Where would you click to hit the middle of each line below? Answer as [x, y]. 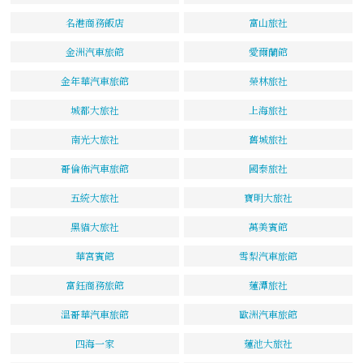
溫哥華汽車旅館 [95, 314]
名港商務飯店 [95, 22]
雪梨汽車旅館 [268, 255]
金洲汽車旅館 [95, 51]
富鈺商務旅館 [95, 284]
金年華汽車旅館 [95, 80]
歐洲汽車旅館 [268, 314]
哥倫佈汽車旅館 [95, 168]
